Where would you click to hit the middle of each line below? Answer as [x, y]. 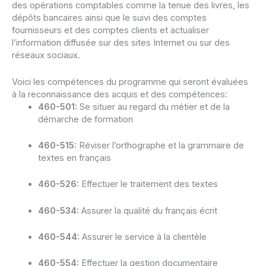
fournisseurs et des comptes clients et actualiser [110, 31]
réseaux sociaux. [46, 56]
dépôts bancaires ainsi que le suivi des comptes [109, 18]
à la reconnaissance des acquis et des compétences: [120, 94]
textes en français [74, 158]
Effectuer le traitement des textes [148, 184]
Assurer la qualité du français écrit [148, 210]
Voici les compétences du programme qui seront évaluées [130, 82]
